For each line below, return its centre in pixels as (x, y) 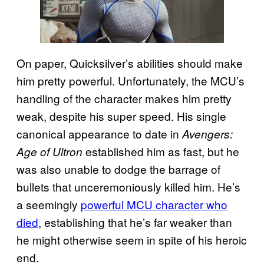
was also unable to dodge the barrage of (118, 169)
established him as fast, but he (161, 151)
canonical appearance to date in (99, 134)
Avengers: (207, 134)
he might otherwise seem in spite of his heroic (132, 240)
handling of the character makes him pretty (124, 98)
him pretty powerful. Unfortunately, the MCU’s (131, 81)
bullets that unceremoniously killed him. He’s (128, 187)
